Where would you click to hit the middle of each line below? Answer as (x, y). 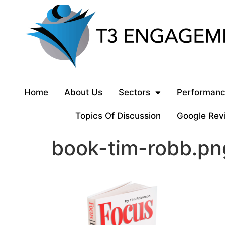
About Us (83, 92)
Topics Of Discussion (118, 116)
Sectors (134, 92)
